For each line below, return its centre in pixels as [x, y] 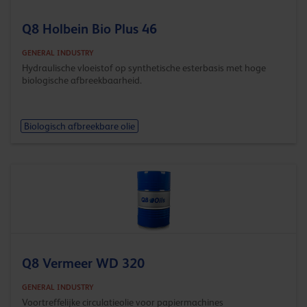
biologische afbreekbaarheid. [82, 80]
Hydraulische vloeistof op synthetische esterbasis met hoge [144, 67]
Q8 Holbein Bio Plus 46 [89, 28]
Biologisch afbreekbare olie [79, 126]
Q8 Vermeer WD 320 [83, 263]
